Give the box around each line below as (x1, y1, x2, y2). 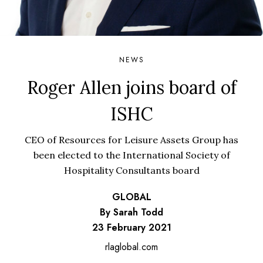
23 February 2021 (92, 221, 171, 234)
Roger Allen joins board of (26, 76, 237, 99)
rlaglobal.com (105, 240, 158, 254)
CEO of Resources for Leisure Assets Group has (25, 134, 238, 146)
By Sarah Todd (100, 205, 163, 219)
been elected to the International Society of (33, 149, 230, 161)
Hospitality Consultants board (63, 164, 200, 176)
